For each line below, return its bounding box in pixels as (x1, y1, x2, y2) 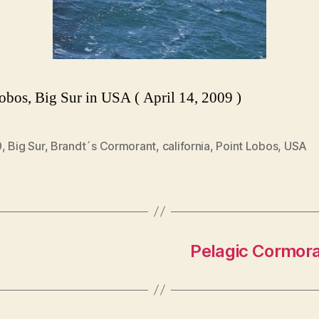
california (162, 138, 210, 153)
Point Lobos (216, 138, 278, 153)
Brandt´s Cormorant (50, 138, 157, 153)
